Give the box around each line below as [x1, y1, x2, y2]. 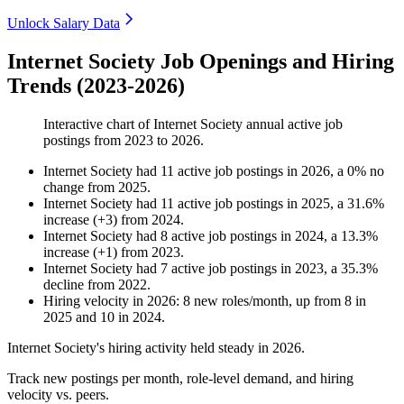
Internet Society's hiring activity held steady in [7, 340, 272, 356]
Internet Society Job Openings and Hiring [7, 50, 394, 74]
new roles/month [190, 293, 289, 309]
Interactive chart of [43, 116, 153, 133]
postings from [43, 133, 124, 149]
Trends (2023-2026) [7, 74, 185, 98]
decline [43, 277, 84, 293]
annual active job [243, 116, 343, 133]
